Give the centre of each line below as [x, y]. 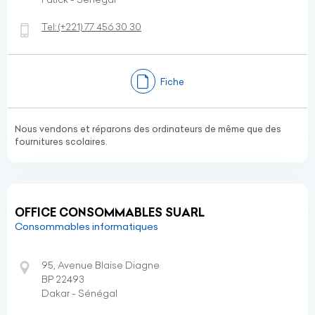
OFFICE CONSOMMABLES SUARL [110, 212]
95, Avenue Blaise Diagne [101, 265]
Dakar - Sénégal [79, 293]
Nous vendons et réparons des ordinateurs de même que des [148, 129]
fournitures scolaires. [61, 141]
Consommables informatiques [86, 226]
